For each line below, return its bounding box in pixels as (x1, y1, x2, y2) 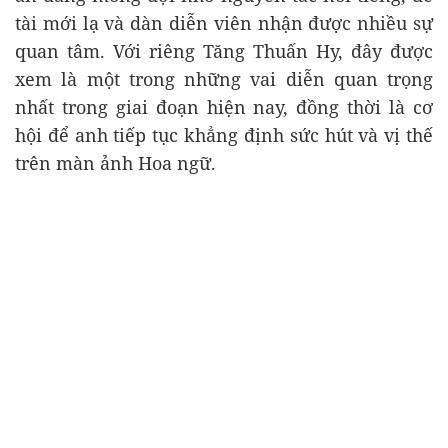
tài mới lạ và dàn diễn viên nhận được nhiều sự (15, 11, 433, 36)
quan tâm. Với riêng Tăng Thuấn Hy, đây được (15, 39, 433, 64)
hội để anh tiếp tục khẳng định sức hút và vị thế (15, 123, 433, 148)
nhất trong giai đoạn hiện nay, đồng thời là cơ (15, 95, 433, 120)
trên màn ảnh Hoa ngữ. (15, 151, 216, 176)
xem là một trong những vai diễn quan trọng (15, 67, 433, 92)
